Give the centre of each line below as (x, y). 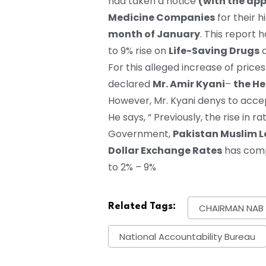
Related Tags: (142, 207)
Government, (140, 134)
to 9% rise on (138, 51)
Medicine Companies (161, 18)
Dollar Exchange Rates (165, 151)
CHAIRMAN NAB (231, 208)
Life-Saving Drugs (214, 51)
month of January (154, 34)
